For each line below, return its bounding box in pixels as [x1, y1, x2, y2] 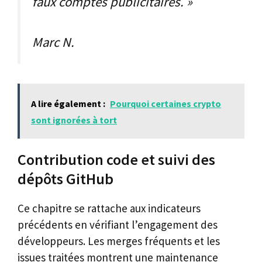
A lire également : [31, 97, 105, 109]
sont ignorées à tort [31, 113, 117, 126]
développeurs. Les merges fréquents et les [18, 233, 220, 248]
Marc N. [32, 33, 74, 50]
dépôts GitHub [18, 168, 113, 188]
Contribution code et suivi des [18, 149, 215, 169]
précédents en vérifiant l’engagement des [18, 217, 218, 232]
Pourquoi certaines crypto [110, 97, 221, 109]
